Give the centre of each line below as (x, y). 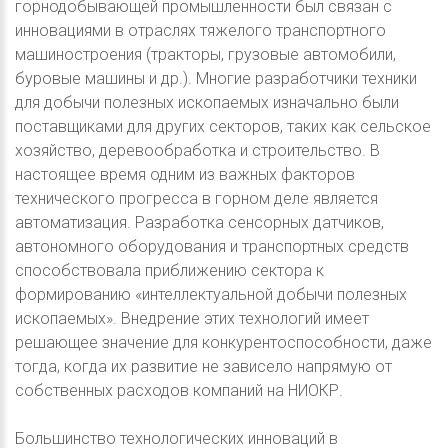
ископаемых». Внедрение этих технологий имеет (192, 319)
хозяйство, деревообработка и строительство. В (197, 151)
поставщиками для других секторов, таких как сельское (223, 127)
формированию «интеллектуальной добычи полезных (211, 295)
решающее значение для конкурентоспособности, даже (223, 343)
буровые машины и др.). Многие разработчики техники (216, 79)
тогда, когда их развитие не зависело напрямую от (203, 367)
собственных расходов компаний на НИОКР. (179, 391)
